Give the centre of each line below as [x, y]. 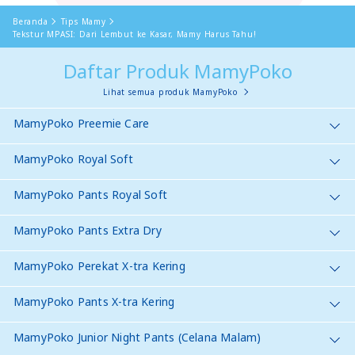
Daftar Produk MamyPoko [177, 71]
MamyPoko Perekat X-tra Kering [99, 265]
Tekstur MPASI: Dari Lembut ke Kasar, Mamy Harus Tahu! [135, 34]
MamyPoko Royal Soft [73, 158]
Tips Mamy [83, 21]
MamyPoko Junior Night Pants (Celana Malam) [137, 337]
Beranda [31, 21]
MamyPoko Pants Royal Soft [90, 194]
